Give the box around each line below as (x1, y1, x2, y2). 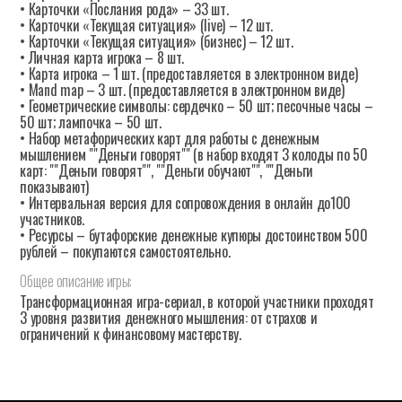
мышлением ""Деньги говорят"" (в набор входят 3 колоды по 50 (20, 143, 368, 165)
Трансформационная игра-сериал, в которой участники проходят (20, 290, 374, 312)
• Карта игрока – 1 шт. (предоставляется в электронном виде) (20, 62, 358, 84)
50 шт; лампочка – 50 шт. (20, 110, 162, 133)
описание (56, 269, 104, 292)
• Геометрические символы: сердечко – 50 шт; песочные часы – (20, 94, 373, 117)
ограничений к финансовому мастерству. (20, 322, 241, 345)
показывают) (20, 175, 89, 197)
